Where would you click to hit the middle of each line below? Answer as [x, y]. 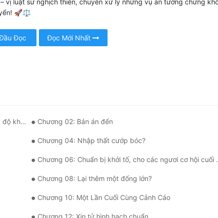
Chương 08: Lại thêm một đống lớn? [95, 179]
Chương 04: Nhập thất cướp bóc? [91, 141]
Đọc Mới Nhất [70, 38]
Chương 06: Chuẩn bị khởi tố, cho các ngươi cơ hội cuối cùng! [127, 160]
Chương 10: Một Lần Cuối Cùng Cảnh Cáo [104, 198]
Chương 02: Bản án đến [75, 122]
